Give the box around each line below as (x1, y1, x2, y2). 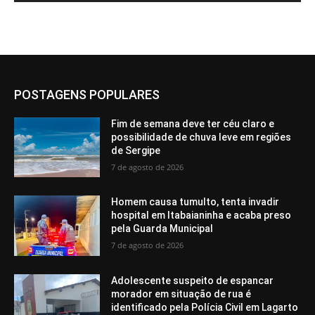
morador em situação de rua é (111, 288, 252, 300)
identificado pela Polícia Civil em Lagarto (111, 301, 299, 313)
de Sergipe (111, 144, 161, 156)
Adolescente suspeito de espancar (111, 274, 274, 286)
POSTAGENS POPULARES (14, 86, 160, 102)
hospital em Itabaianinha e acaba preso (111, 210, 292, 221)
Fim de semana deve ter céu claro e (111, 117, 275, 129)
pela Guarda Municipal (111, 223, 214, 235)
